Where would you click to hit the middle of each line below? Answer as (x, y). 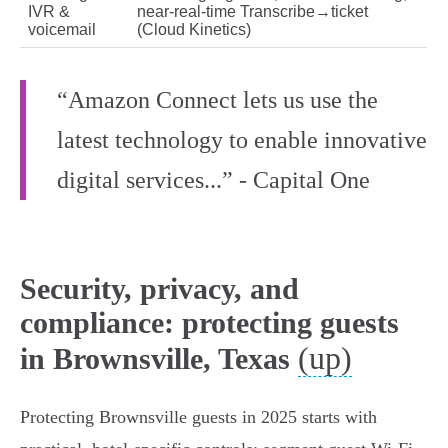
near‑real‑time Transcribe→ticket (252, 12)
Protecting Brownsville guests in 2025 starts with (198, 417)
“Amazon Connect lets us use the (217, 100)
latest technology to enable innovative (242, 140)
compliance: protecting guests (209, 323)
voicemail (62, 30)
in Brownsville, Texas (155, 359)
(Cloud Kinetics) (194, 30)
